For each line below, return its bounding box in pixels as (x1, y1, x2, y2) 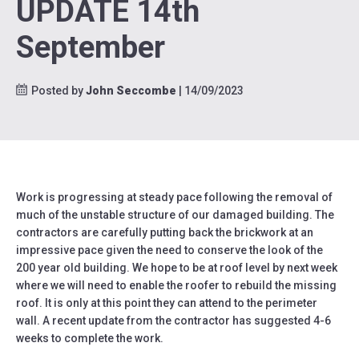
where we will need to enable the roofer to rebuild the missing (16, 278, 337, 292)
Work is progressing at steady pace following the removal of (16, 190, 333, 204)
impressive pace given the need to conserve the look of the (16, 243, 323, 256)
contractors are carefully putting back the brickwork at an (16, 225, 313, 239)
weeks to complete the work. (16, 331, 163, 345)
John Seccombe (86, 83, 176, 97)
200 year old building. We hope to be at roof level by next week (16, 260, 337, 274)
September (16, 29, 165, 65)
